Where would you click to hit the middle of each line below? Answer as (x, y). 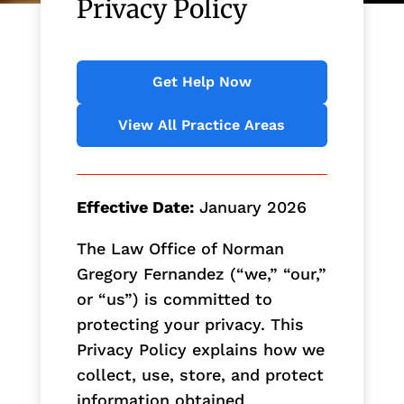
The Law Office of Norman (180, 248)
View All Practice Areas (202, 124)
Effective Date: (135, 207)
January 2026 (252, 207)
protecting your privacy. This (190, 324)
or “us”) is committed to (174, 298)
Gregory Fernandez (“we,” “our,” (201, 273)
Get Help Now (202, 81)
